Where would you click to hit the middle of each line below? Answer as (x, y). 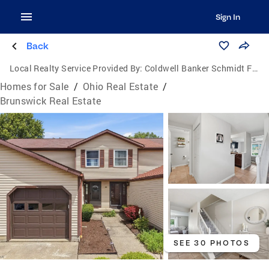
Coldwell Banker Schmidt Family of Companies (198, 68)
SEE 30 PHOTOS (211, 243)
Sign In (228, 17)
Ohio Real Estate (121, 86)
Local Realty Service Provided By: (76, 68)
